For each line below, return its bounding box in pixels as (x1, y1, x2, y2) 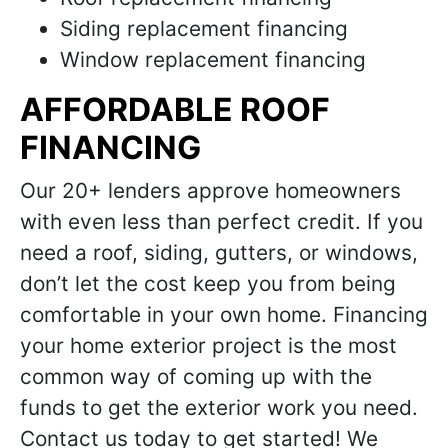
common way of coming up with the (20, 364, 372, 389)
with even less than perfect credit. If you (20, 209, 423, 234)
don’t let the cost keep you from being (20, 271, 396, 296)
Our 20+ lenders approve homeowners (20, 178, 401, 203)
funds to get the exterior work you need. (20, 395, 418, 420)
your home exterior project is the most (20, 333, 397, 358)
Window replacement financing (60, 47, 366, 72)
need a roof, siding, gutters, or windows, (20, 240, 418, 265)
